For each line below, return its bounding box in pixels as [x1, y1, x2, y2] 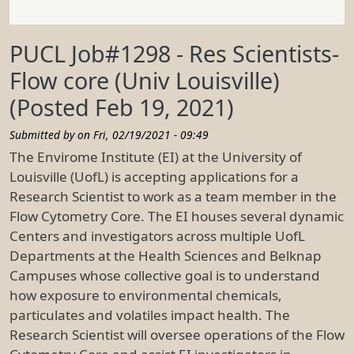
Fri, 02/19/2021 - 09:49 [93, 126, 209, 142]
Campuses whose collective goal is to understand [9, 265, 320, 284]
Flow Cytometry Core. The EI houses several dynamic [9, 206, 344, 225]
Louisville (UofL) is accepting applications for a [9, 167, 299, 186]
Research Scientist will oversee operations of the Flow [9, 325, 345, 344]
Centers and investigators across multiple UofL [9, 226, 305, 245]
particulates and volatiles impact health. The [9, 305, 290, 324]
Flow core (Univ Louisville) [9, 64, 280, 96]
